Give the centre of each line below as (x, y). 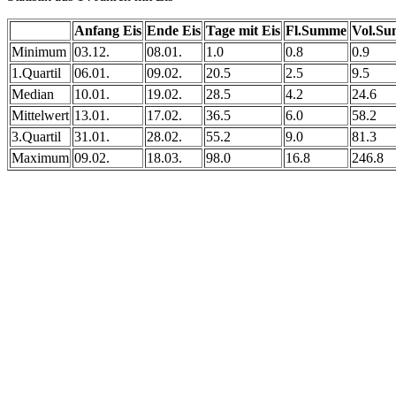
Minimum (39, 51)
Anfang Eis (108, 30)
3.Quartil (36, 136)
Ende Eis (174, 30)
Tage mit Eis (243, 30)
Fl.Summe (316, 30)
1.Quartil (36, 72)
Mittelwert (40, 115)
